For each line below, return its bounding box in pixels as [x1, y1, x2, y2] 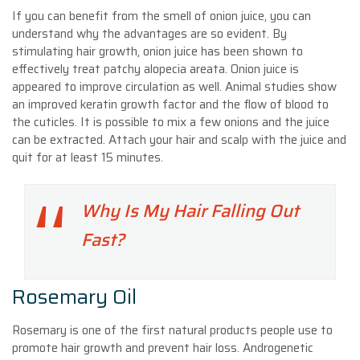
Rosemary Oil [12, 280, 137, 313]
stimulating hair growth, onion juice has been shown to [12, 41, 303, 61]
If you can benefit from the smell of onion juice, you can [12, 6, 311, 26]
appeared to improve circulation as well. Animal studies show [12, 76, 337, 96]
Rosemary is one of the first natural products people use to [12, 320, 333, 340]
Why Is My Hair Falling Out [81, 196, 299, 225]
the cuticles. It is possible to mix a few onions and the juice [12, 112, 329, 132]
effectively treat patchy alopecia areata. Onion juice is [12, 59, 299, 79]
